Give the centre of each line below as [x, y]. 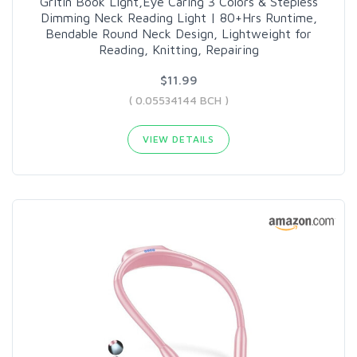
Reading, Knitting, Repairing [178, 49]
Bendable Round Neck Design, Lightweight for [178, 33]
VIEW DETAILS [178, 139]
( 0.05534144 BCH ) [178, 100]
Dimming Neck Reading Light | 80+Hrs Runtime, [178, 17]
